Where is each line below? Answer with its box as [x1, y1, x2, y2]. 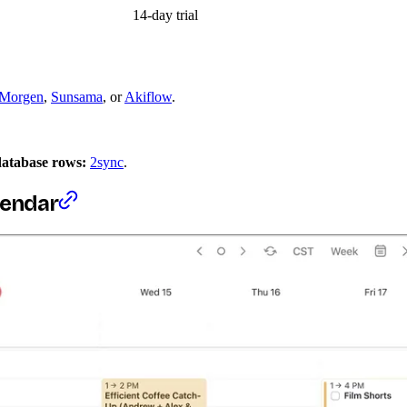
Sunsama [51, 89, 103, 105]
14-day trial [133, 6, 198, 23]
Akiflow [124, 89, 172, 105]
